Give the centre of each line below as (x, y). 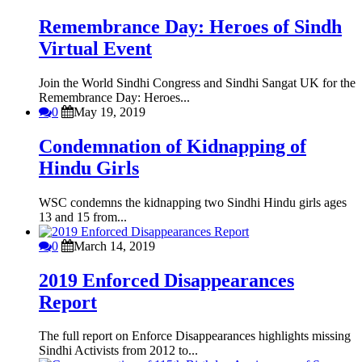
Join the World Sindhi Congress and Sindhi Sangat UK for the (197, 82)
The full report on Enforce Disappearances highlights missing (195, 336)
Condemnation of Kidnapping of (173, 146)
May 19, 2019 (109, 112)
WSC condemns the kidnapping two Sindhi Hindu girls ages (193, 202)
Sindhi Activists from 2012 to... (118, 351)
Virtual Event (95, 48)
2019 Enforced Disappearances (166, 280)
